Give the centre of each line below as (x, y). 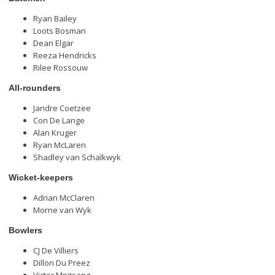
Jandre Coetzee (62, 108)
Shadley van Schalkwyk (77, 157)
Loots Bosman (59, 31)
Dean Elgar (53, 43)
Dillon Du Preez (61, 263)
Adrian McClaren (64, 198)
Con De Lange (59, 121)
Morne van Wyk (62, 210)
